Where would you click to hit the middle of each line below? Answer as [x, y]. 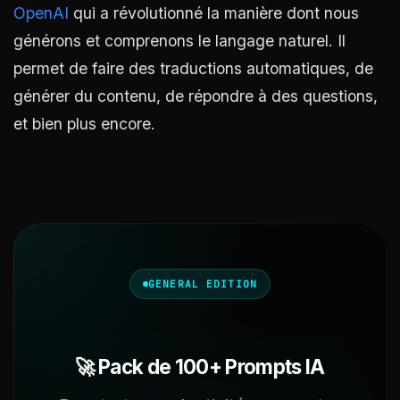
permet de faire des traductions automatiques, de [193, 69]
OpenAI [41, 13]
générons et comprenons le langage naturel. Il [179, 41]
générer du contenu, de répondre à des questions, [196, 96]
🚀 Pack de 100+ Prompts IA [200, 367]
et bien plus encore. [84, 124]
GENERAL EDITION [203, 284]
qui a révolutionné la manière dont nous [214, 13]
